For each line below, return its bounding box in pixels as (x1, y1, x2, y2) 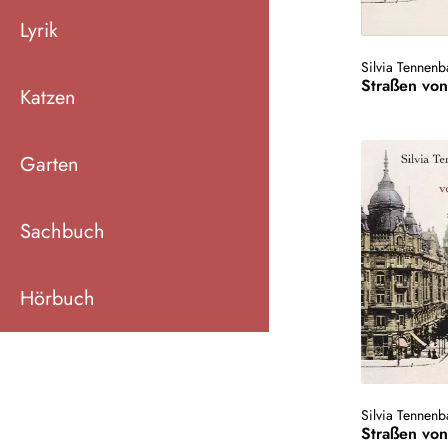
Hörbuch (20, 283, 95, 313)
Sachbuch (20, 216, 105, 246)
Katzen (20, 82, 76, 112)
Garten (20, 149, 79, 179)
